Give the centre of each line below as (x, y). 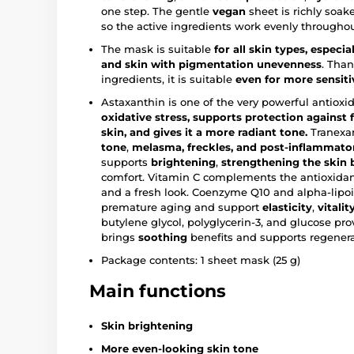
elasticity (287, 207)
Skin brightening (147, 326)
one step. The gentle (157, 11)
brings (120, 237)
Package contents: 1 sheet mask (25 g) (201, 260)
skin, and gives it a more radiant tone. (204, 132)
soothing (163, 237)
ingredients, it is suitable (168, 79)
